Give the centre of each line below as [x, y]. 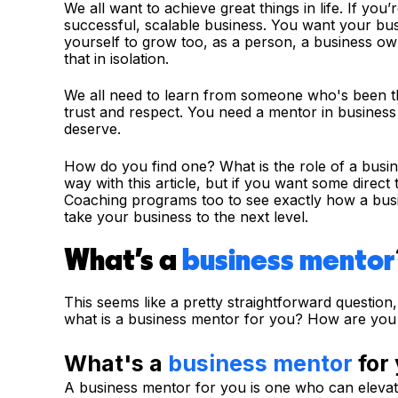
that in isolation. [116, 59]
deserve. [92, 129]
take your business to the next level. [186, 216]
